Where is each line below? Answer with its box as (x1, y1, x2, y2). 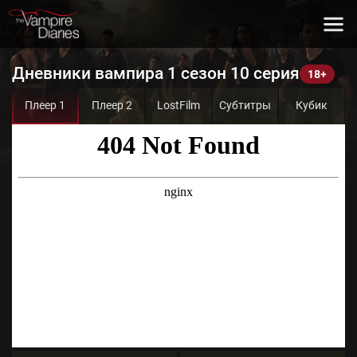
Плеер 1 (25, 99, 66, 112)
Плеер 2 (91, 99, 132, 112)
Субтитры (219, 99, 272, 112)
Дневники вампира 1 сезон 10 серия (12, 64, 300, 83)
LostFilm (156, 99, 200, 112)
